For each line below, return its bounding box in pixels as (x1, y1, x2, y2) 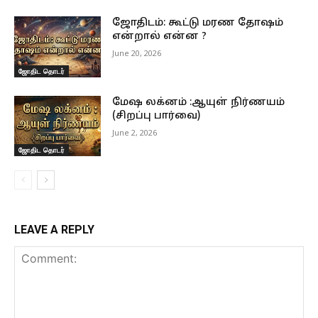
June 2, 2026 (112, 126, 158, 138)
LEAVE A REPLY (14, 223, 94, 237)
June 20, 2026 (112, 48, 162, 59)
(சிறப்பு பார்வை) (112, 109, 201, 122)
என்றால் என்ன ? (112, 31, 207, 43)
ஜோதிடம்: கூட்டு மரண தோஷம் (112, 17, 284, 30)
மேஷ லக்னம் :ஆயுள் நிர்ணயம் (112, 96, 285, 109)
